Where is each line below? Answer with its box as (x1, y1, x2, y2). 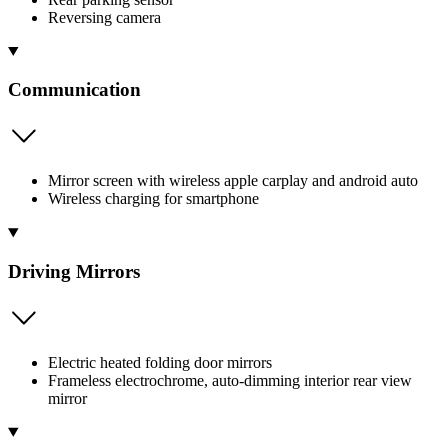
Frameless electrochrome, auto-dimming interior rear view (48, 371, 412, 389)
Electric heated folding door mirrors (48, 353, 272, 371)
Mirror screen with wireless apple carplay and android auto (48, 172, 418, 190)
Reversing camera (48, 8, 161, 26)
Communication (8, 79, 141, 101)
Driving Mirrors (8, 260, 140, 282)
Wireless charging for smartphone (48, 190, 259, 208)
